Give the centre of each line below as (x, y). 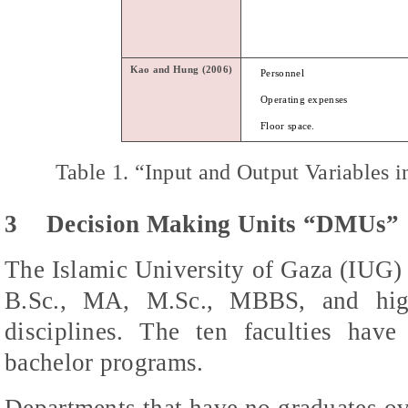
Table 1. (92, 171)
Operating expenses (304, 99)
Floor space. (288, 126)
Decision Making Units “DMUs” (223, 224)
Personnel (282, 73)
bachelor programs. (104, 362)
